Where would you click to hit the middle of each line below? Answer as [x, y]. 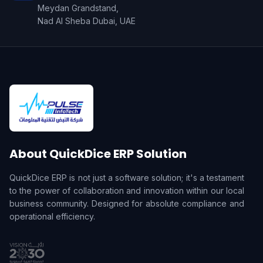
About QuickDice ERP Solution [98, 154]
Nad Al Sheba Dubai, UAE [87, 21]
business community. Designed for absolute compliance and [127, 203]
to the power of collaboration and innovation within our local [127, 190]
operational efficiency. [52, 216]
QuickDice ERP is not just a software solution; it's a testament [127, 178]
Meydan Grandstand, [78, 8]
